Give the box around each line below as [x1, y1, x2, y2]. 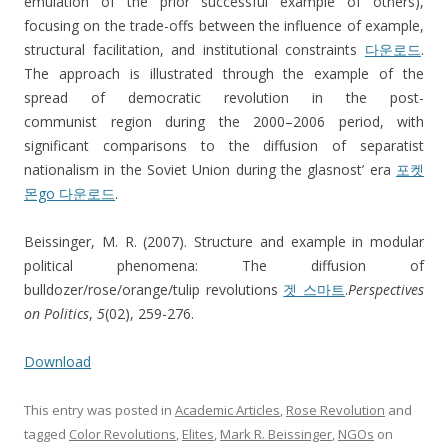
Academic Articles [175, 401, 280, 420]
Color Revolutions [69, 425, 176, 444]
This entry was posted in [24, 401, 175, 420]
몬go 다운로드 [24, 184, 115, 204]
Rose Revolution [286, 401, 385, 420]
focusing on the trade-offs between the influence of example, [24, 16, 424, 36]
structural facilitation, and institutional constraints [24, 40, 365, 60]
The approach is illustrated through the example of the [24, 64, 424, 84]
